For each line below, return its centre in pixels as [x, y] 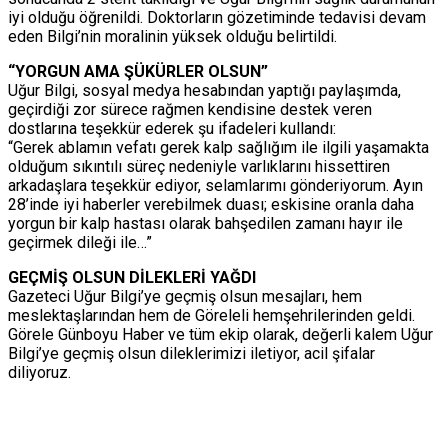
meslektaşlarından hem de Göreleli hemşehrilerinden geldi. [211, 315]
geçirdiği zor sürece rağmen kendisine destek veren [190, 109]
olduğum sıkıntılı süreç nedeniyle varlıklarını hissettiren [199, 166]
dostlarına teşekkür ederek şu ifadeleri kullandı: [172, 128]
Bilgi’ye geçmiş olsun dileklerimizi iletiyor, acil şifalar [191, 353]
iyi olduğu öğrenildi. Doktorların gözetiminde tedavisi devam [217, 17]
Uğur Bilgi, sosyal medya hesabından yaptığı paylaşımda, [204, 90]
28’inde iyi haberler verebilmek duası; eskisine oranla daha [211, 204]
